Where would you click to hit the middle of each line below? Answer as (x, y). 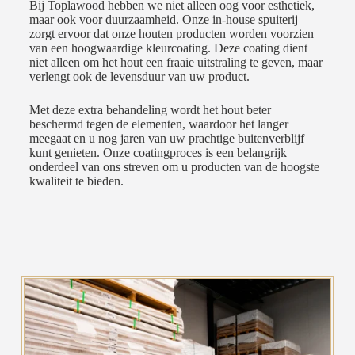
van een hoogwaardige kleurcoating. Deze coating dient (168, 48)
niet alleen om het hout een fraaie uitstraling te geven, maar (176, 63)
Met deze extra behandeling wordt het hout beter (150, 110)
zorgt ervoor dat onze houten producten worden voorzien (171, 34)
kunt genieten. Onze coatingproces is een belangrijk (158, 153)
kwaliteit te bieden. (76, 181)
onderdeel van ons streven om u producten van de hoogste (174, 167)
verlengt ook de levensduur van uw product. (139, 77)
